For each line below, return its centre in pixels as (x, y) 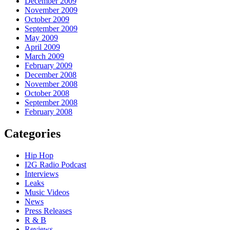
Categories (32, 133)
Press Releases (48, 210)
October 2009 (47, 20)
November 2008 (51, 84)
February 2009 (49, 66)
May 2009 (41, 38)
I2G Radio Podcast (55, 164)
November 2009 (51, 10)
